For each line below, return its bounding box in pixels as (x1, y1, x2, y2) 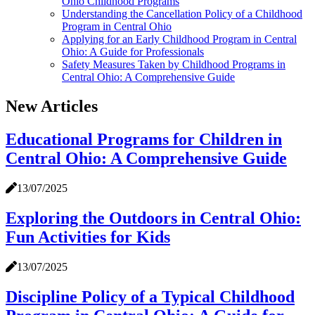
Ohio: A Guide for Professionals (62, 45, 204, 58)
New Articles (6, 97, 98, 116)
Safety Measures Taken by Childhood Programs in (62, 58, 285, 70)
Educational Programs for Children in (6, 130, 282, 149)
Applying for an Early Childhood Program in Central (62, 32, 297, 45)
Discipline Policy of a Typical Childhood (6, 287, 295, 306)
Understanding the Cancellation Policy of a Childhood (62, 7, 302, 20)
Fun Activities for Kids (6, 228, 170, 247)
